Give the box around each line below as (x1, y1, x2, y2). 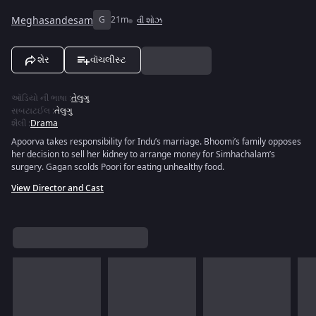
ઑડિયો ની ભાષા (11, 92, 67, 104)
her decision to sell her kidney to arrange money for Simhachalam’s (11, 148, 275, 161)
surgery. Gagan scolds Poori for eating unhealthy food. (11, 161, 224, 174)
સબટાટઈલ (11, 104, 50, 117)
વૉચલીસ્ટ (90, 54, 126, 65)
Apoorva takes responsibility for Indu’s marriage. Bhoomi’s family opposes (11, 135, 301, 148)
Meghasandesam (11, 13, 93, 28)
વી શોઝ (137, 14, 162, 27)
